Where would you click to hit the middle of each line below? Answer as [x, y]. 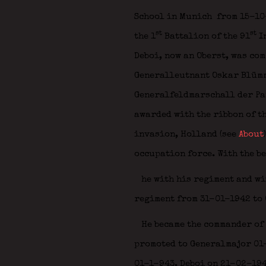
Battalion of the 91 [206, 37]
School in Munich [174, 17]
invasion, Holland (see [186, 134]
